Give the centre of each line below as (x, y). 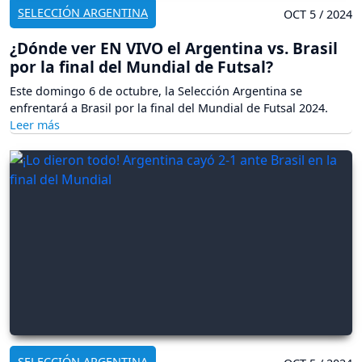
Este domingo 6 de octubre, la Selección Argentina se (156, 90)
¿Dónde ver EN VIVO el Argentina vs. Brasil (174, 48)
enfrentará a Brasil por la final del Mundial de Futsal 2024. (169, 107)
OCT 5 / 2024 (318, 14)
